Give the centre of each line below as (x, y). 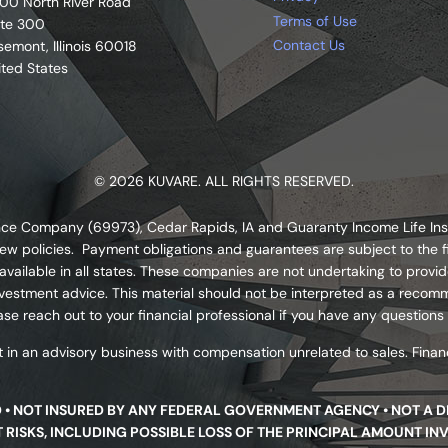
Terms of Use (314, 20)
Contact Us (308, 45)
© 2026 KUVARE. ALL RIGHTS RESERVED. (224, 180)
